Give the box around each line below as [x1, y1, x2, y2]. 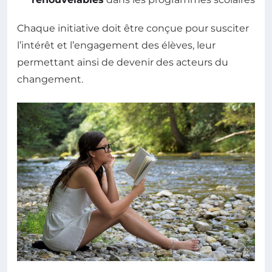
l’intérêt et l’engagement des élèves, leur [17, 39, 216, 51]
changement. [17, 73, 83, 85]
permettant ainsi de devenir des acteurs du [17, 56, 228, 68]
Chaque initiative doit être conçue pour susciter [17, 22, 249, 34]
